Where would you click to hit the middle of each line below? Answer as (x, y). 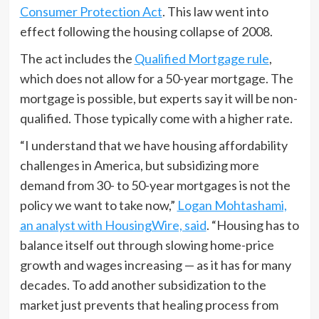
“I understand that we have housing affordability (153, 145)
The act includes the (77, 58)
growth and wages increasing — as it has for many (155, 265)
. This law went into (215, 11)
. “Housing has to (252, 225)
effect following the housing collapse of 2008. (146, 31)
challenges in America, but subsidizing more (139, 165)
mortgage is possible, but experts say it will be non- (158, 98)
